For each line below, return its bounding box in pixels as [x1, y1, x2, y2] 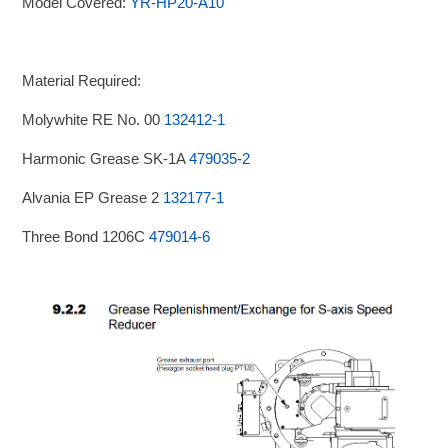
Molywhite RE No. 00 [22, 110, 165, 128]
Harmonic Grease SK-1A [22, 149, 190, 167]
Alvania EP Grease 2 [22, 188, 164, 206]
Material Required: [22, 71, 142, 89]
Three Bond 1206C [22, 227, 150, 245]
